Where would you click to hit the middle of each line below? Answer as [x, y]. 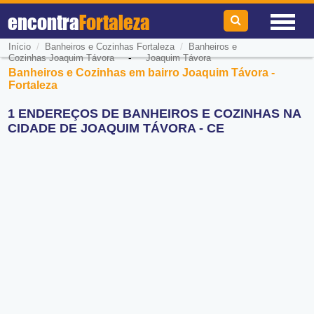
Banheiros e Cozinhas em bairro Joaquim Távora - [142, 73]
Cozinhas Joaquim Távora [61, 58]
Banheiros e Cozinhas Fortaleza [109, 47]
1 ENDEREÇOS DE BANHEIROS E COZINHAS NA [155, 114]
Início [19, 47]
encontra [44, 22]
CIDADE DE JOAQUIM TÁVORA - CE [116, 129]
